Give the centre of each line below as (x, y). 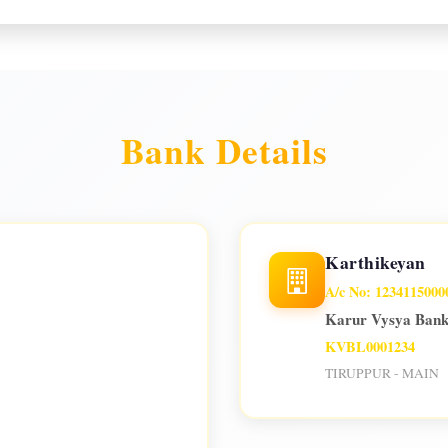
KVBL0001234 (370, 346)
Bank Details (224, 150)
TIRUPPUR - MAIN (382, 373)
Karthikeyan (375, 262)
